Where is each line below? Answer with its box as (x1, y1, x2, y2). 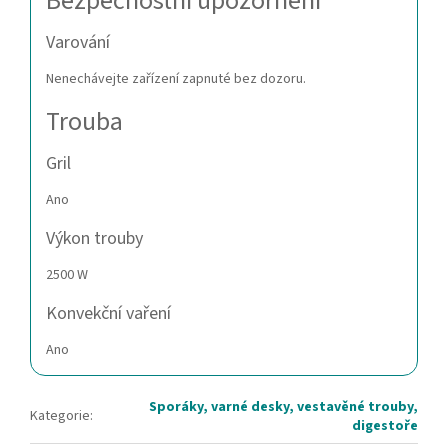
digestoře (352, 416, 418, 437)
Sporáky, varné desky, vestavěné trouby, (149, 397, 418, 418)
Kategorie (30, 406, 90, 427)
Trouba (46, 103, 123, 141)
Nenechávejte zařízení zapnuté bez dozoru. (46, 69, 306, 90)
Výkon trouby (46, 226, 143, 252)
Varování (46, 30, 110, 56)
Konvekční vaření (46, 301, 171, 327)
